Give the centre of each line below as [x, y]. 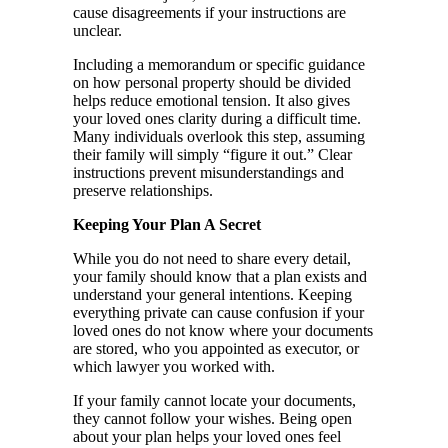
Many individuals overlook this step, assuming [219, 137]
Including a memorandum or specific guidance [219, 65]
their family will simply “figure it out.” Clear [212, 155]
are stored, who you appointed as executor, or [216, 349]
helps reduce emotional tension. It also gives [211, 101]
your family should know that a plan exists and [220, 277]
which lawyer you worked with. [174, 367]
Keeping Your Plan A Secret [167, 225]
